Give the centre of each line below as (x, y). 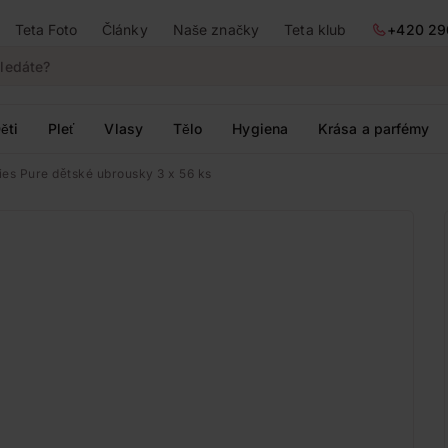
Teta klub (315, 29)
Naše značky (215, 29)
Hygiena (260, 128)
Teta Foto (45, 29)
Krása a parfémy (374, 128)
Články (125, 29)
